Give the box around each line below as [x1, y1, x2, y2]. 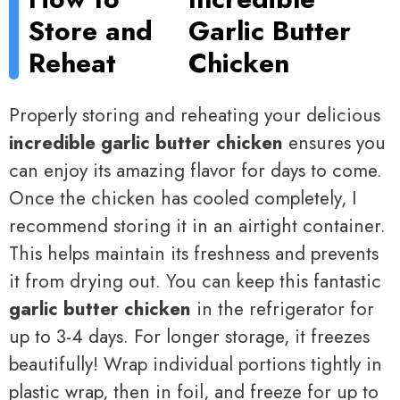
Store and [29, 11, 154, 50]
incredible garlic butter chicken [9, 129, 283, 157]
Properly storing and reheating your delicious [9, 102, 380, 129]
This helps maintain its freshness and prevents [9, 240, 379, 268]
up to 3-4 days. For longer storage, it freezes [9, 323, 370, 351]
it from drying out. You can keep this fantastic [9, 268, 381, 296]
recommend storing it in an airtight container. [9, 212, 386, 240]
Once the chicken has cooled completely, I [9, 185, 356, 212]
